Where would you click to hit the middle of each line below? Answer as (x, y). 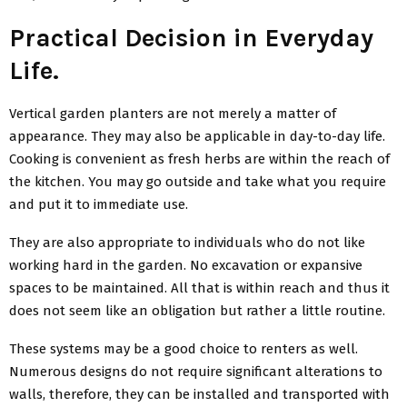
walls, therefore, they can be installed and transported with (199, 394)
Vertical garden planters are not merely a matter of (173, 113)
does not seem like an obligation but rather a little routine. (197, 310)
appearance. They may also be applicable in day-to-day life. (197, 136)
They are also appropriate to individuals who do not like (187, 242)
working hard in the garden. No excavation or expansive (186, 265)
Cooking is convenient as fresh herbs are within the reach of (199, 159)
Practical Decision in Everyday (191, 37)
